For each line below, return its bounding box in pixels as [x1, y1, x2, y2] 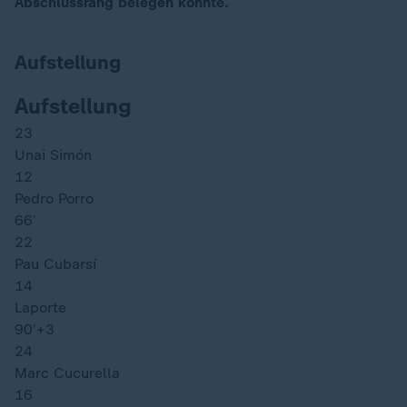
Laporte [15, 299, 66, 316]
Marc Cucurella [15, 364, 120, 382]
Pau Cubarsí [15, 255, 96, 273]
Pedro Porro [15, 190, 94, 207]
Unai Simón [15, 146, 92, 164]
